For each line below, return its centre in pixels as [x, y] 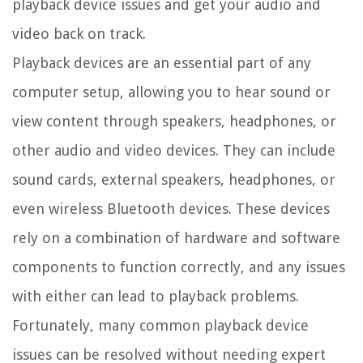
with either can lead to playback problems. [156, 296]
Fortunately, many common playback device [160, 325]
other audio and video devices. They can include [174, 150]
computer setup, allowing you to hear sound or [171, 92]
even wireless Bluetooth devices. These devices [171, 208]
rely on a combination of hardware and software [176, 237]
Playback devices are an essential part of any [162, 62]
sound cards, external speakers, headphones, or [174, 179]
